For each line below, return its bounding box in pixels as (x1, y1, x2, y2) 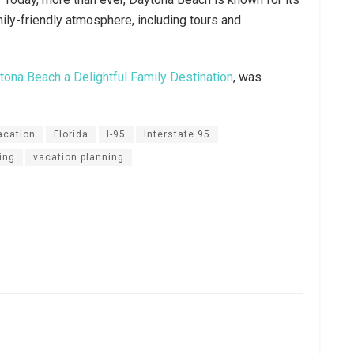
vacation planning (33, 151, 124, 163)
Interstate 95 (144, 128, 210, 140)
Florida (54, 128, 88, 140)
